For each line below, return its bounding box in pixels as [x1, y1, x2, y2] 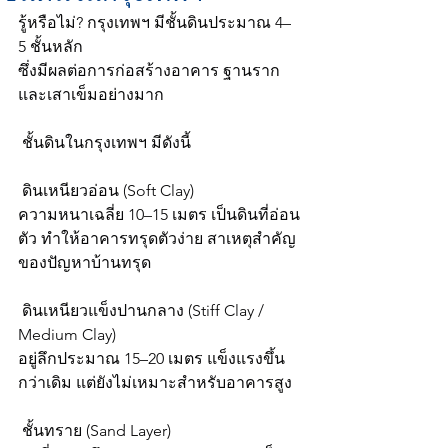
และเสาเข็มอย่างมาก [18, 85, 164, 104]
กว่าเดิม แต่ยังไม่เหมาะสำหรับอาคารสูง [18, 373, 292, 392]
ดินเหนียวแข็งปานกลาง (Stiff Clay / [18, 301, 268, 320]
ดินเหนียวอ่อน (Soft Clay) [18, 181, 194, 200]
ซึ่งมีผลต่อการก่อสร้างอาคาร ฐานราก [18, 61, 284, 80]
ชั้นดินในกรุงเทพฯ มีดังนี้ [18, 133, 191, 152]
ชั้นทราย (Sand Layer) [18, 421, 171, 440]
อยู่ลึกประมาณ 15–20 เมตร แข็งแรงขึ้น [18, 349, 285, 368]
